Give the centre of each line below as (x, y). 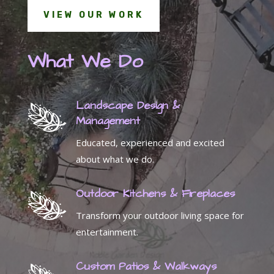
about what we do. (115, 159)
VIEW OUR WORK (93, 15)
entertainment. (107, 232)
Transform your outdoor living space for (160, 216)
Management (108, 121)
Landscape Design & (128, 106)
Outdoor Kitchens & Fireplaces (155, 194)
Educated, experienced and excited (150, 143)
